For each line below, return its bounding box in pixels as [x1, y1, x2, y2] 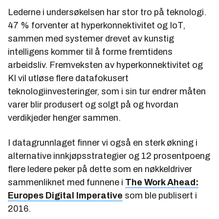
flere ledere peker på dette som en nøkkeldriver [8, 164, 192, 174]
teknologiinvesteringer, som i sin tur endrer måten [8, 86, 206, 96]
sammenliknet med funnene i [8, 177, 125, 187]
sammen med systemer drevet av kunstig [8, 33, 174, 44]
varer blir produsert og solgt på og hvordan [8, 99, 178, 109]
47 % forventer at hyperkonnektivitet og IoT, [8, 20, 185, 30]
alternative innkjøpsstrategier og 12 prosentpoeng [8, 151, 210, 161]
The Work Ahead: [125, 177, 198, 187]
